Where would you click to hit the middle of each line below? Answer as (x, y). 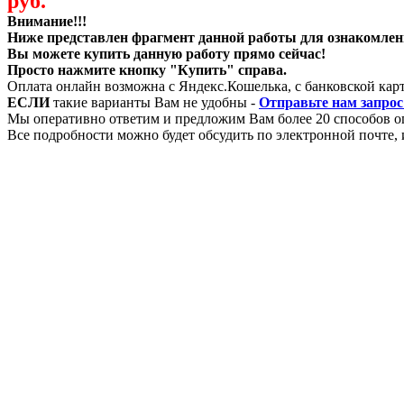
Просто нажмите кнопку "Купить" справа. (147, 69)
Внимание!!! (47, 21)
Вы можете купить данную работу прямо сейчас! (166, 53)
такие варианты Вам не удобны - (154, 102)
